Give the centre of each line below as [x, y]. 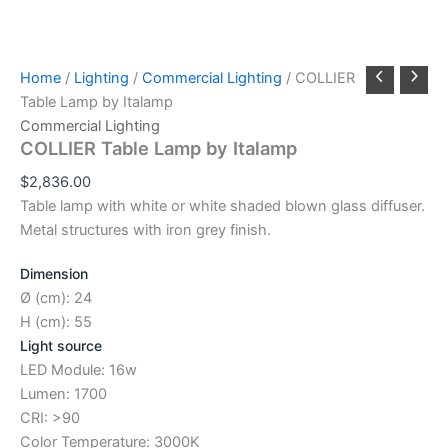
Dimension [54, 273]
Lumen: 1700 [63, 393]
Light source [61, 345]
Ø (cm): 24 [56, 297]
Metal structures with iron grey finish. [145, 229]
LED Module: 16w [78, 369]
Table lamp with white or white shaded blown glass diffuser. [222, 205]
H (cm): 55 [56, 321]
